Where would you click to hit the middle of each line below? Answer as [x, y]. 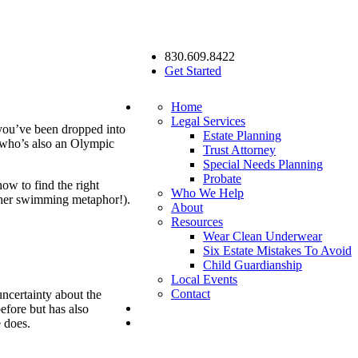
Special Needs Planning [263, 165]
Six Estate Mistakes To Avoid [277, 251]
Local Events [204, 280]
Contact [191, 294]
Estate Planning [242, 136]
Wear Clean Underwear [263, 237]
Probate [222, 179]
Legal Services [208, 121]
